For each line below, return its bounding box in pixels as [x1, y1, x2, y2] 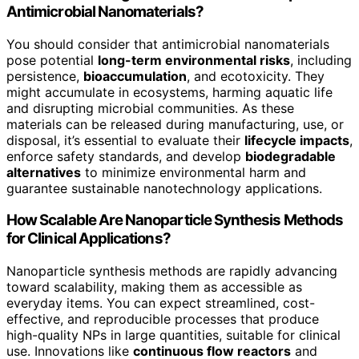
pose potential [6, 51, 98, 68]
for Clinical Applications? [6, 229, 171, 248]
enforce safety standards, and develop [6, 147, 245, 164]
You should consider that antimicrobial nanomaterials [6, 35, 329, 52]
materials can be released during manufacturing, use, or [6, 115, 344, 132]
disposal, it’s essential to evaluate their [6, 131, 244, 148]
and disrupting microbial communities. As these [6, 99, 294, 116]
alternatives [6, 163, 81, 180]
